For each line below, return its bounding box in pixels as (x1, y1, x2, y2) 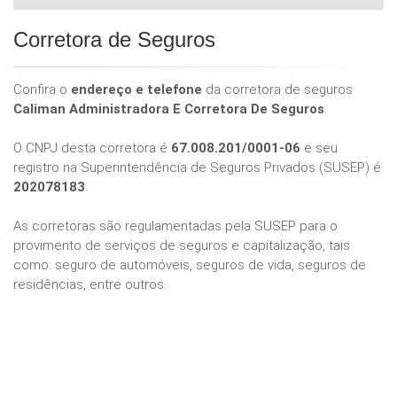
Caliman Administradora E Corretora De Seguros (13, 101, 324, 118)
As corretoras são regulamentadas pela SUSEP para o (13, 218, 338, 235)
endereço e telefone (71, 82, 202, 98)
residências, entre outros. (13, 276, 167, 293)
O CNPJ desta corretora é (13, 140, 171, 157)
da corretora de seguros (202, 82, 353, 98)
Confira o (13, 82, 71, 98)
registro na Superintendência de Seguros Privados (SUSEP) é (13, 160, 381, 176)
